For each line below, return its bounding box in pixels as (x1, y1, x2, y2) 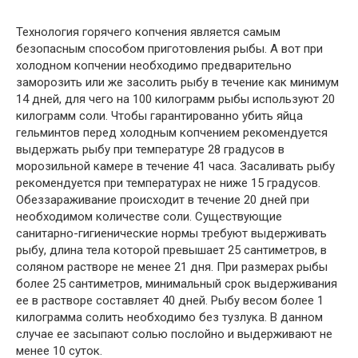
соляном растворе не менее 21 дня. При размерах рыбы (16, 260, 328, 274)
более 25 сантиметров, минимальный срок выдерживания (16, 276, 337, 291)
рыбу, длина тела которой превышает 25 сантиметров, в (16, 243, 327, 257)
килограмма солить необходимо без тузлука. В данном (16, 310, 323, 324)
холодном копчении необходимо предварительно (16, 58, 292, 73)
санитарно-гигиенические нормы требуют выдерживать (16, 226, 327, 241)
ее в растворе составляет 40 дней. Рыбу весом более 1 (16, 293, 324, 308)
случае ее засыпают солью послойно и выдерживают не (16, 327, 332, 341)
